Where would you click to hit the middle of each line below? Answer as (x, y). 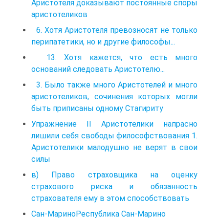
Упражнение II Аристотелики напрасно (114, 124)
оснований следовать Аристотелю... (100, 69)
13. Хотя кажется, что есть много (114, 57)
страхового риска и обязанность (114, 186)
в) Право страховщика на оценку (114, 175)
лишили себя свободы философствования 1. (114, 135)
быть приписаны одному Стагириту (99, 108)
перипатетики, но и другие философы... (103, 42)
